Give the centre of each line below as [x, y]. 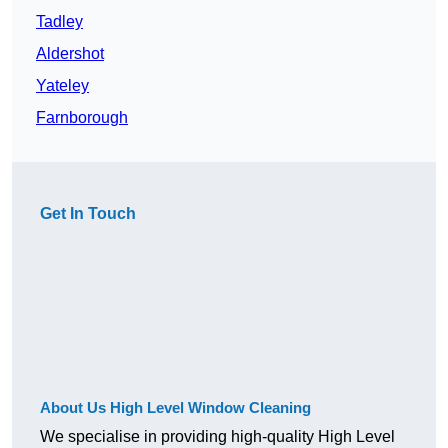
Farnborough [82, 118]
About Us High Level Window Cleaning [175, 408]
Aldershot [70, 54]
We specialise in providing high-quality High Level [217, 437]
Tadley [59, 22]
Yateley [62, 86]
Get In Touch [88, 214]
